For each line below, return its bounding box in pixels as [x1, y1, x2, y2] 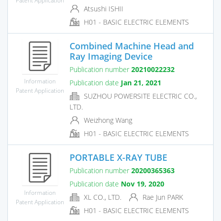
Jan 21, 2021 [121, 77, 161, 87]
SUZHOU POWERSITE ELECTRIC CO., [82, 91, 197, 101]
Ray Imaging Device [70, 50, 152, 62]
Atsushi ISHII [82, 3, 123, 13]
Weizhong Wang [82, 115, 132, 125]
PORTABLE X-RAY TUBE [70, 151, 167, 163]
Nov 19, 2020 [121, 179, 164, 188]
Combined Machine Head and [70, 39, 194, 52]
